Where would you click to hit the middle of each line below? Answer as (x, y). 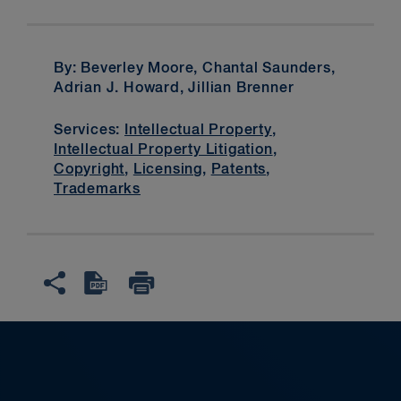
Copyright (90, 170)
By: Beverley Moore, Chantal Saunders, (195, 69)
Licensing (168, 170)
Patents (239, 170)
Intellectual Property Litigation (163, 150)
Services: (90, 130)
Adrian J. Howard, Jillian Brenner (174, 89)
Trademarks (98, 189)
